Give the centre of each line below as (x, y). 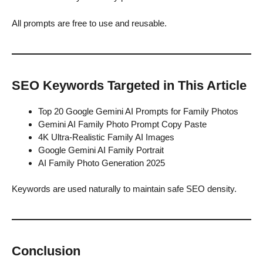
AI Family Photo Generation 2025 (102, 163)
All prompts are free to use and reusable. (89, 23)
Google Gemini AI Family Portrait (101, 150)
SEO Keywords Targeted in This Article (129, 85)
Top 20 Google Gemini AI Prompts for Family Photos (138, 111)
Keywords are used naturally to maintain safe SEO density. (124, 189)
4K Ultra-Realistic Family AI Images (106, 137)
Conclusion (46, 251)
